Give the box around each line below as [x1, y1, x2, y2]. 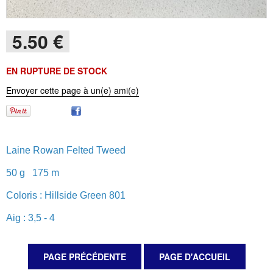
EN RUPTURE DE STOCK [6, 65, 107, 77]
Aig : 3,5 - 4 [6, 213, 55, 224]
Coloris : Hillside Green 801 [6, 190, 126, 201]
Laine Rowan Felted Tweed [6, 145, 128, 156]
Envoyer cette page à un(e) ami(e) [6, 83, 139, 96]
